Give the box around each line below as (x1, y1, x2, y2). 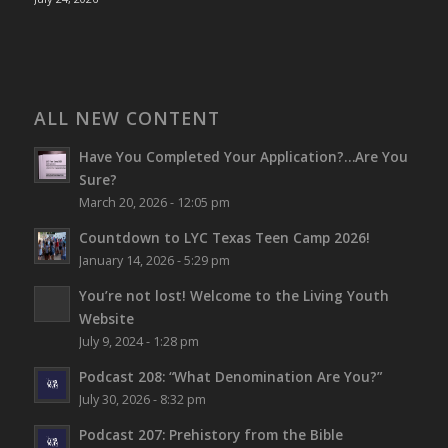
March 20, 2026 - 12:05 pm (78, 193, 230, 211)
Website (78, 308, 134, 328)
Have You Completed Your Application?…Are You (78, 146, 408, 166)
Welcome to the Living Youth (185, 285, 389, 305)
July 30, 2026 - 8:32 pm (78, 390, 206, 408)
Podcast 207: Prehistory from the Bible (78, 424, 343, 444)
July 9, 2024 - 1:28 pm (78, 332, 199, 350)
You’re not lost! (78, 285, 186, 305)
